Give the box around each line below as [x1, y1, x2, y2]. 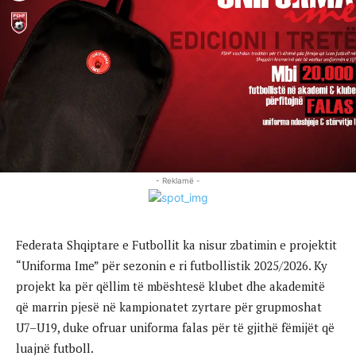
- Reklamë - [156, 175, 200, 185]
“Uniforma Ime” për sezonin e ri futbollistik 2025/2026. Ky [16, 257, 327, 273]
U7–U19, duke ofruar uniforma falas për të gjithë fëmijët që [16, 319, 335, 335]
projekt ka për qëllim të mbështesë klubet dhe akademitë [16, 277, 325, 294]
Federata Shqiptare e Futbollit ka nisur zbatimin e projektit [16, 236, 337, 253]
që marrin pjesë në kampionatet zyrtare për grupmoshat [16, 298, 322, 315]
